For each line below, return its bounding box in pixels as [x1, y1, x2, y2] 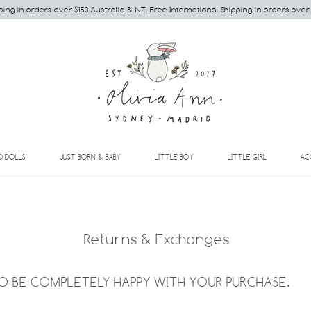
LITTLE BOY [154, 152, 194, 161]
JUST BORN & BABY [59, 152, 121, 161]
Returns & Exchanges [84, 230, 234, 249]
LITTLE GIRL [227, 152, 267, 161]
